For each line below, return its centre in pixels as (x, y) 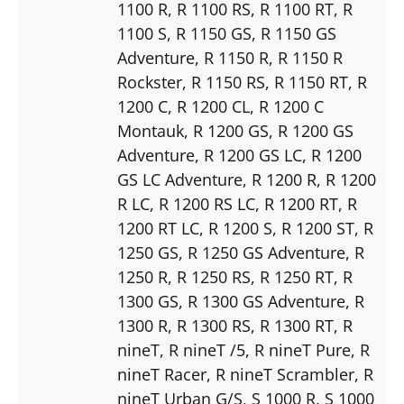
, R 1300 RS (209, 325)
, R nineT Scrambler (280, 374)
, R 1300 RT (292, 325)
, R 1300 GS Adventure (262, 301)
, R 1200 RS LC (202, 203)
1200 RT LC (158, 228)
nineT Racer (162, 374)
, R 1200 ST (313, 228)
